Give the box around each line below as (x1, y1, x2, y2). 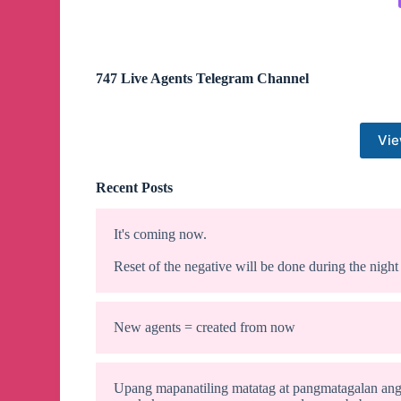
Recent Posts (96, 179, 174, 195)
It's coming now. (114, 226, 208, 243)
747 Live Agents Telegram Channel (96, 70, 310, 86)
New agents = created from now (114, 320, 296, 336)
